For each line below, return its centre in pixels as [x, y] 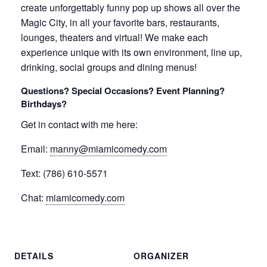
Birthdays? [44, 104]
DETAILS [34, 256]
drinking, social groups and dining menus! [109, 67]
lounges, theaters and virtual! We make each [114, 38]
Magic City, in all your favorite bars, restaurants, [120, 23]
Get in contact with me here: [79, 125]
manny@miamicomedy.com [108, 149]
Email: [35, 149]
